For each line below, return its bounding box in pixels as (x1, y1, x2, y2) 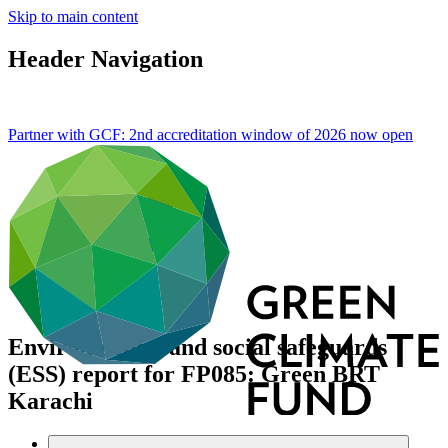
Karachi (8, 387, 93, 414)
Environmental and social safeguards (8, 333, 387, 360)
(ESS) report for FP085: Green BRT (8, 360, 380, 387)
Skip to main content (8, 8, 138, 25)
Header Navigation (8, 45, 203, 72)
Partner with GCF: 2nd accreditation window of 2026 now (8, 125, 382, 143)
